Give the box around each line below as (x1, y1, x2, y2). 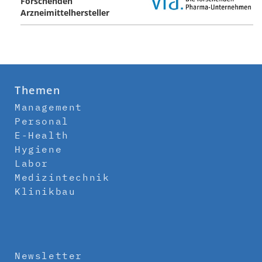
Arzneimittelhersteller (20, 7, 109, 19)
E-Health (15, 129, 69, 142)
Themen (15, 83, 61, 98)
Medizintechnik (15, 171, 110, 184)
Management (15, 101, 82, 113)
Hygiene (15, 143, 63, 156)
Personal (15, 115, 69, 127)
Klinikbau (15, 185, 76, 198)
